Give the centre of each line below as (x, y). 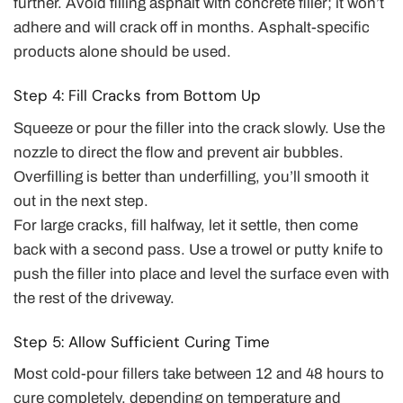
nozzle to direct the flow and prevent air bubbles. (179, 152)
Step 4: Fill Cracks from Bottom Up (137, 96)
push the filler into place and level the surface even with (201, 273)
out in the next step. (81, 201)
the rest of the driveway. (94, 298)
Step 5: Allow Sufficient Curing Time (142, 341)
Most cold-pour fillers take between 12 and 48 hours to (199, 374)
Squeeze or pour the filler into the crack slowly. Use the (199, 128)
